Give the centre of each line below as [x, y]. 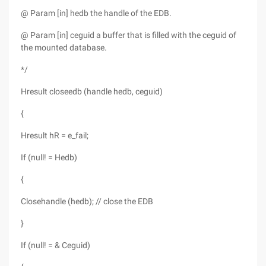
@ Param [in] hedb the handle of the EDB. [96, 13]
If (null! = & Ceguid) [56, 245]
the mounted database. [64, 47]
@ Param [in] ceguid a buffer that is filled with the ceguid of [129, 35]
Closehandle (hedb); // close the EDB [87, 201]
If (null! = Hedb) [49, 157]
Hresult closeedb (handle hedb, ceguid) [92, 91]
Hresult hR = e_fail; [55, 135]
